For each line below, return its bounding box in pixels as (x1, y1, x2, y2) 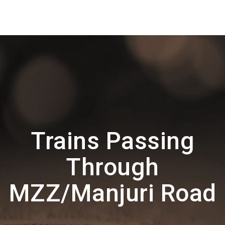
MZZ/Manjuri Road (9, 179, 216, 207)
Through (66, 153, 159, 181)
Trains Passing (31, 127, 194, 155)
